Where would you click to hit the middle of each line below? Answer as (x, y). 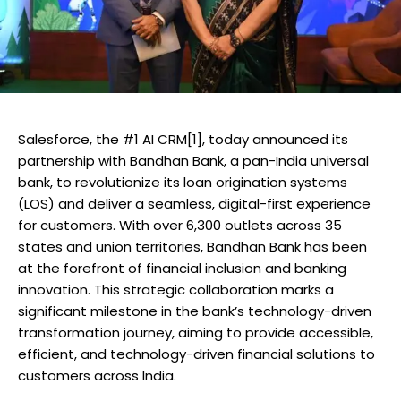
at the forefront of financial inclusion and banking (182, 268)
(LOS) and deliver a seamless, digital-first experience (194, 203)
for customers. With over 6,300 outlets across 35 (180, 225)
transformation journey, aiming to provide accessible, (196, 332)
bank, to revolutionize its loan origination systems (183, 182)
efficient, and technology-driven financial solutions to (196, 354)
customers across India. (97, 375)
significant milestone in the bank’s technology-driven (195, 311)
